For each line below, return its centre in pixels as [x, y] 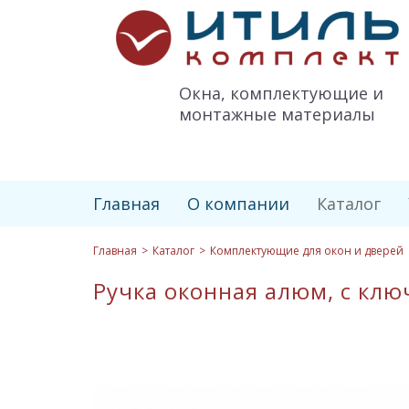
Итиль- [141, 20]
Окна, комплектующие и [281, 93]
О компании [238, 204]
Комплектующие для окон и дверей [307, 251]
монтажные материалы [277, 114]
